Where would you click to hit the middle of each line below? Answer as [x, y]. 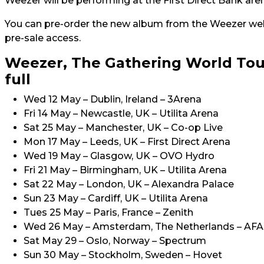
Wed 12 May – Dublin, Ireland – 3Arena [113, 99]
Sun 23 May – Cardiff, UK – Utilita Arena [116, 198]
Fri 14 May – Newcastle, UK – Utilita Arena [121, 113]
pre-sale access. [43, 38]
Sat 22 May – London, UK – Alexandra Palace [129, 184]
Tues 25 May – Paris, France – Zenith [108, 212]
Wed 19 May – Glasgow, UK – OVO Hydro [119, 156]
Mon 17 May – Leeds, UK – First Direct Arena [127, 142]
